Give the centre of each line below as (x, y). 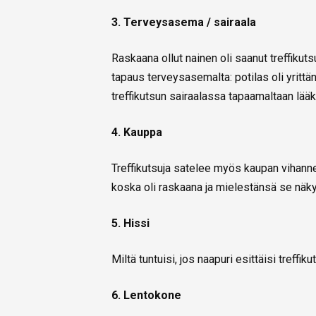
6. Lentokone (146, 296)
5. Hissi (130, 224)
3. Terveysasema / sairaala (184, 23)
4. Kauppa (137, 133)
